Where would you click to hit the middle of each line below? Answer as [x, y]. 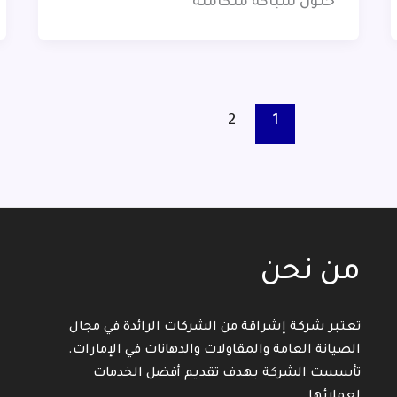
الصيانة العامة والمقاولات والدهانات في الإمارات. [215, 351]
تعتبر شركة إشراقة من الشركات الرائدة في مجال [215, 328]
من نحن [311, 273]
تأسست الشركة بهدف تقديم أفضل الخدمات [227, 374]
